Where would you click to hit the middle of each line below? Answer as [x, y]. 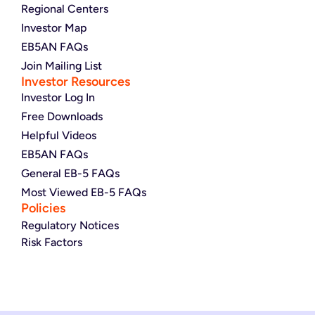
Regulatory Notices [70, 225]
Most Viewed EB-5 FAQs [84, 192]
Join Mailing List [62, 65]
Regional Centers [65, 8]
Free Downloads [62, 116]
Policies [43, 208]
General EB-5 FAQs [70, 173]
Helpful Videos [59, 135]
